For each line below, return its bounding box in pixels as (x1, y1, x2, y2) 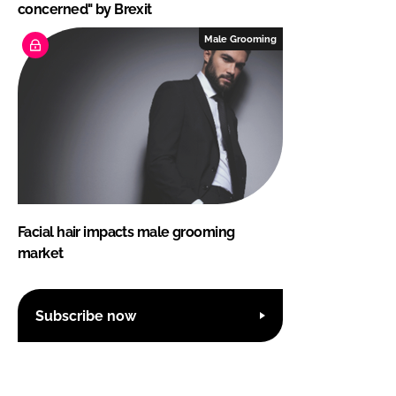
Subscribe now (35, 307, 136, 324)
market (18, 245, 64, 263)
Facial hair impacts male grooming (18, 224, 235, 241)
